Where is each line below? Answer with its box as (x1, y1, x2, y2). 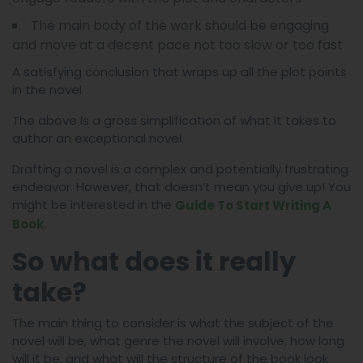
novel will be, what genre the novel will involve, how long (12, 331, 344, 349)
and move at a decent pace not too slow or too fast (12, 36, 343, 54)
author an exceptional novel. (12, 130, 184, 147)
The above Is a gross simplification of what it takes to (12, 112, 336, 129)
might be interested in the (12, 196, 175, 213)
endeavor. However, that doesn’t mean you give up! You (12, 178, 351, 195)
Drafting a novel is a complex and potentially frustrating (12, 160, 348, 177)
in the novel (12, 81, 82, 98)
